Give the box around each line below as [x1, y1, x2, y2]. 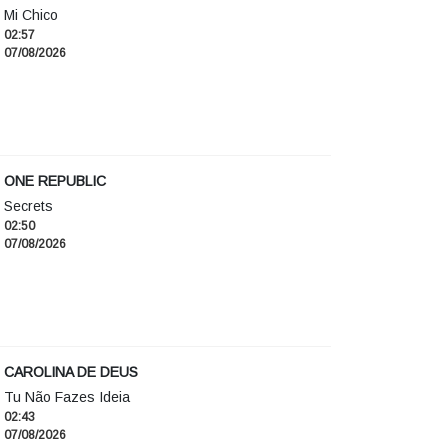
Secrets [4, 198, 53, 215]
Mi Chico [4, 7, 58, 24]
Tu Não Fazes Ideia [4, 389, 130, 406]
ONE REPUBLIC [4, 173, 106, 190]
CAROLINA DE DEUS [4, 364, 138, 381]
